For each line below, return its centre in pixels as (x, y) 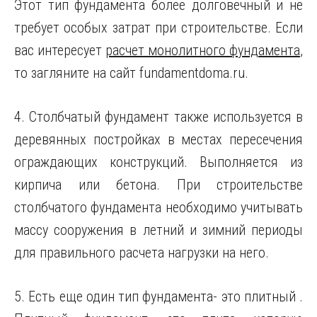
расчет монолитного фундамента (203, 50)
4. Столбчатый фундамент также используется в (158, 117)
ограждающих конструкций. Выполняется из (158, 162)
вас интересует (60, 50)
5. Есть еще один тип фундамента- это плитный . (158, 296)
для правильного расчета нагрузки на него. (142, 253)
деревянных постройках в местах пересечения (158, 139)
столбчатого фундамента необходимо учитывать (158, 207)
